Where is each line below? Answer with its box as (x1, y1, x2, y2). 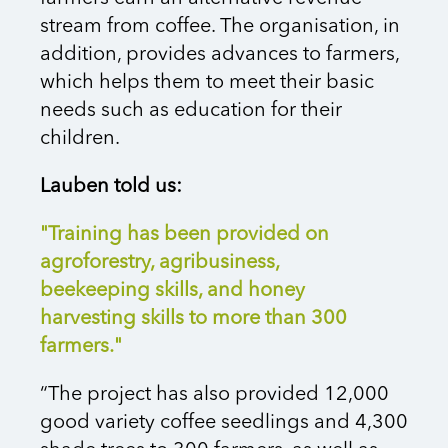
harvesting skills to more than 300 (40, 309, 347, 330)
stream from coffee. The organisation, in (40, 17, 400, 38)
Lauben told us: (40, 177, 187, 198)
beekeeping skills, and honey (40, 281, 305, 302)
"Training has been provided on (40, 225, 329, 246)
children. (40, 129, 124, 150)
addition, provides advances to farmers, (40, 45, 399, 66)
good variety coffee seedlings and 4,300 (40, 413, 408, 434)
